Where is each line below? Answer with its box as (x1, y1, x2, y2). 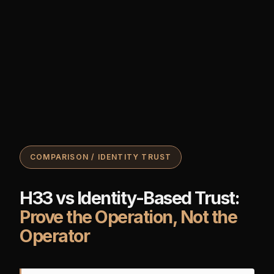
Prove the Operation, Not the (20, 206, 237, 228)
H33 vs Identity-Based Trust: (20, 187, 239, 209)
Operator (20, 225, 89, 247)
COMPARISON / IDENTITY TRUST (30, 152, 172, 162)
